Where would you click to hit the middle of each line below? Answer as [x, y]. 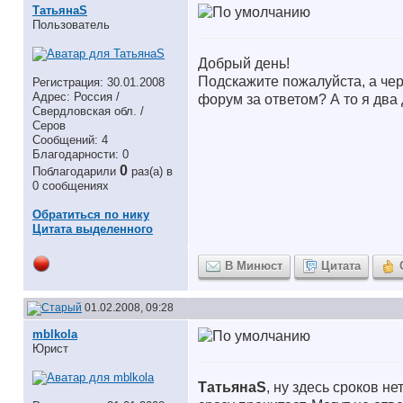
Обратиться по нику [91, 215]
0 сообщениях [71, 186]
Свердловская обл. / [88, 111]
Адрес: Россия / [76, 97]
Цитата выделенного [93, 229]
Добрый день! [244, 63]
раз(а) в [152, 171]
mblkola [55, 334]
